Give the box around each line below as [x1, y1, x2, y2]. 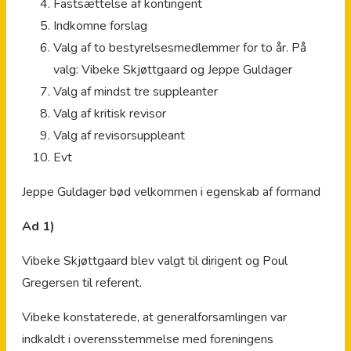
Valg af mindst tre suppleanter [53, 82, 218, 100]
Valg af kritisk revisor [53, 104, 166, 122]
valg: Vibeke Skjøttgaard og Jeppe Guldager [53, 60, 292, 78]
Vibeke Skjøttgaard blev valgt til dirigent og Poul [22, 251, 288, 270]
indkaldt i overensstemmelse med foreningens [22, 330, 273, 348]
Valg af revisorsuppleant [53, 126, 185, 144]
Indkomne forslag [53, 16, 147, 34]
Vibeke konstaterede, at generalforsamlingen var [22, 308, 287, 326]
